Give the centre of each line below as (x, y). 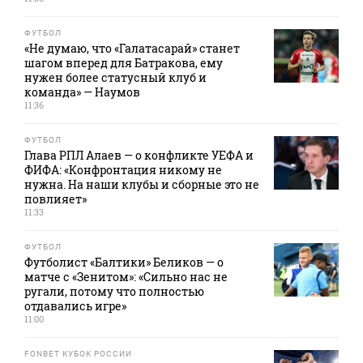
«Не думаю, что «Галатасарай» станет (132, 49)
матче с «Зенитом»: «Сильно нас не (126, 277)
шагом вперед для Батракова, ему (124, 63)
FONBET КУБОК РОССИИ (78, 354)
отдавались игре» (75, 306)
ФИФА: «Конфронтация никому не (123, 170)
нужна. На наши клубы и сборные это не (142, 185)
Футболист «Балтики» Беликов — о (124, 263)
